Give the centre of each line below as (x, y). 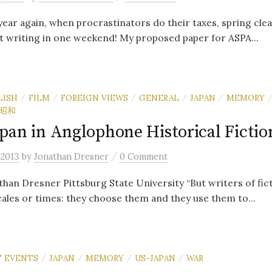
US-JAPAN (155, 258)
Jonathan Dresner (71, 156)
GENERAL (159, 98)
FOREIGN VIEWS (94, 98)
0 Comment (144, 156)
